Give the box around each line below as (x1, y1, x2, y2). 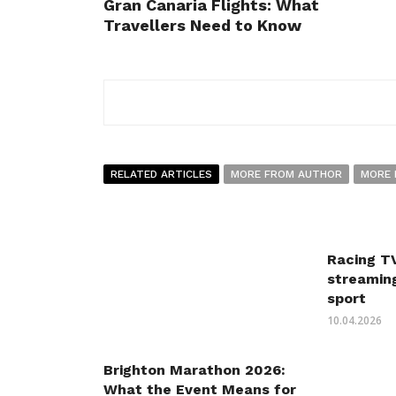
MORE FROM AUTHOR (231, 168, 342, 181)
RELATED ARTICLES (110, 168, 212, 181)
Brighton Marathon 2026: (103, 362, 286, 379)
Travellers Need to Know (103, 16, 301, 35)
